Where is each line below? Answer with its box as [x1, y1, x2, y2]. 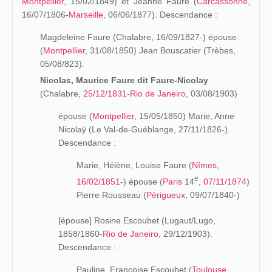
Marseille [69, 10, 103, 19]
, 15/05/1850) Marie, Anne [134, 111, 234, 121]
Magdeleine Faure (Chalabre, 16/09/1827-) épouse [40, 32, 237, 42]
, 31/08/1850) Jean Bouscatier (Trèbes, [85, 46, 236, 55]
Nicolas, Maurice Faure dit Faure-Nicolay [40, 75, 208, 85]
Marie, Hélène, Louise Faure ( [76, 160, 192, 170]
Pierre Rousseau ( [76, 189, 146, 200]
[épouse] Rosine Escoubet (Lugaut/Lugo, [58, 215, 216, 225]
